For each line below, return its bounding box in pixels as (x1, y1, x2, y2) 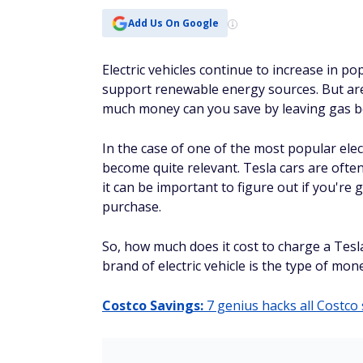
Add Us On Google (127, 15, 219, 30)
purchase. (102, 198, 161, 216)
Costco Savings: (102, 297, 203, 314)
